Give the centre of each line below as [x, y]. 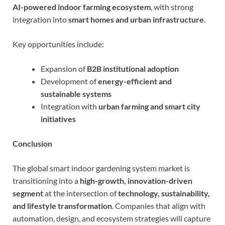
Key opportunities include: [58, 44]
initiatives [58, 119]
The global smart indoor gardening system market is [101, 168]
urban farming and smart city [149, 106]
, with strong [172, 7]
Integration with [70, 106]
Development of [69, 81]
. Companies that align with [159, 205]
